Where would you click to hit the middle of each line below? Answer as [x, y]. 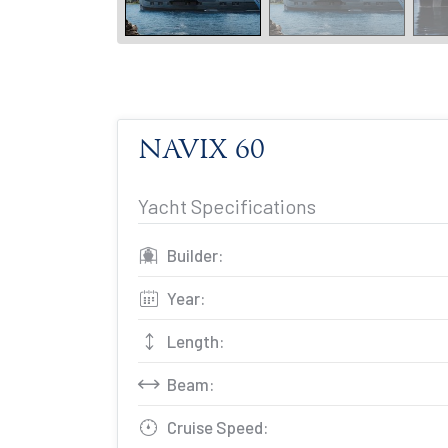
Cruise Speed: [218, 427]
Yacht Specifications [227, 206]
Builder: [195, 255]
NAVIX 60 [201, 151]
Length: [196, 341]
